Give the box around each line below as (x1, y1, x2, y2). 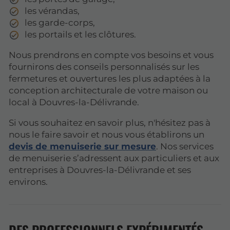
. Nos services (156, 141, 214, 151)
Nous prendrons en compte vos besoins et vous (9, 49, 214, 60)
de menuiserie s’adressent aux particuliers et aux (9, 152, 219, 163)
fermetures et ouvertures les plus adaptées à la (9, 73, 210, 84)
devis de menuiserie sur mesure (9, 141, 156, 151)
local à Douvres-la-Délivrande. (9, 97, 139, 107)
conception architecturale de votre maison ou (9, 85, 208, 95)
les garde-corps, (25, 17, 95, 28)
